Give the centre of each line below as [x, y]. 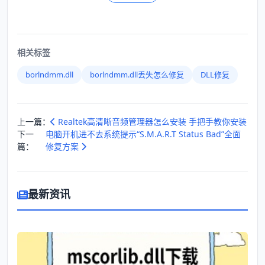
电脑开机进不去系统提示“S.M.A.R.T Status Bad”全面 [143, 134]
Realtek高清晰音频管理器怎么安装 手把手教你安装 [151, 122]
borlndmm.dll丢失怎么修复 [137, 75]
